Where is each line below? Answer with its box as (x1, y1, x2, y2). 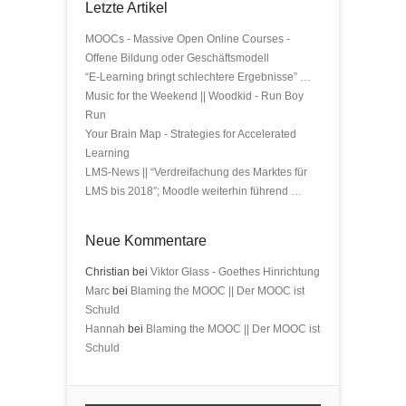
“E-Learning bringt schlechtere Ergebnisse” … (85, 71, 311, 83)
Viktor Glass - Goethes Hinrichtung (150, 266, 320, 278)
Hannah (85, 323, 125, 335)
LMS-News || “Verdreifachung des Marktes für (85, 166, 307, 179)
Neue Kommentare (85, 233, 207, 248)
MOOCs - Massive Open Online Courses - (85, 33, 290, 45)
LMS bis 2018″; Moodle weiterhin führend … (85, 185, 302, 198)
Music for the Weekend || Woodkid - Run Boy (85, 90, 304, 102)
